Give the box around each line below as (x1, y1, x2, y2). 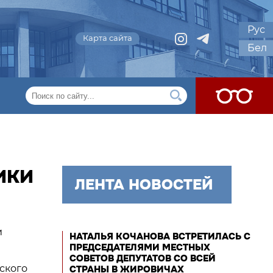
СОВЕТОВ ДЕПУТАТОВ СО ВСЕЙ (69, 252, 216, 264)
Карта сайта (83, 33, 132, 43)
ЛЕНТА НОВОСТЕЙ (75, 175, 213, 194)
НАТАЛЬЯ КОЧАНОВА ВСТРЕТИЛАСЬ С (69, 230, 250, 243)
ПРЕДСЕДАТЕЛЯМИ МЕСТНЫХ (69, 241, 210, 253)
